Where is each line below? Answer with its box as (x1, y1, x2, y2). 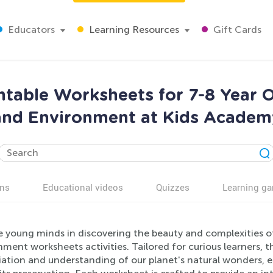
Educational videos (43, 181, 123, 193)
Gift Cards (211, 24, 261, 35)
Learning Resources (87, 24, 179, 35)
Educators (5, 24, 55, 35)
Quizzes (156, 181, 190, 193)
